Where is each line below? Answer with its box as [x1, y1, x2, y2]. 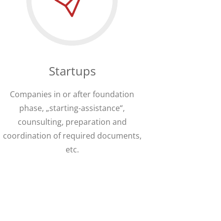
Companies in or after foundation [10, 89, 134, 100]
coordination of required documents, [2, 130, 142, 142]
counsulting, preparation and [17, 116, 127, 128]
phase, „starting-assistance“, [19, 103, 125, 114]
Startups [48, 63, 96, 79]
